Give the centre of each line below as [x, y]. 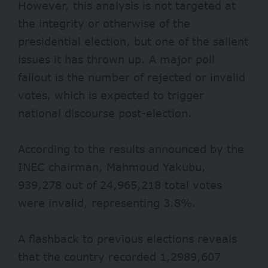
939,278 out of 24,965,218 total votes [120, 185]
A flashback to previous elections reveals [127, 239]
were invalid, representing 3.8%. [107, 203]
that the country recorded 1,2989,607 [119, 257]
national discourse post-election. [105, 113]
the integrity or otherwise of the [104, 24]
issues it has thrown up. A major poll [116, 60]
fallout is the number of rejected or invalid [132, 77]
